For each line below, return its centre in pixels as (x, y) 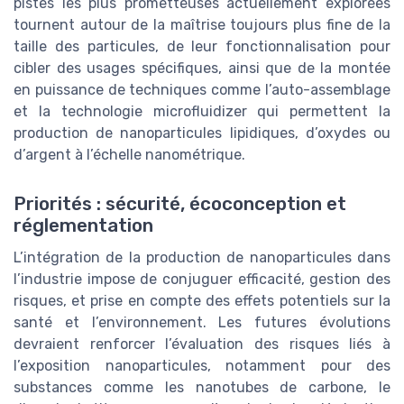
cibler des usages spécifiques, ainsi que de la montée (202, 69)
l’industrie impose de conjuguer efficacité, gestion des (202, 279)
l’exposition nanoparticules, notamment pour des (202, 365)
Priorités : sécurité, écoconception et (180, 203)
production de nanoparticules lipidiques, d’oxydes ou (202, 133)
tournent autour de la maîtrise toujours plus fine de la (202, 25)
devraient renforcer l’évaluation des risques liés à (202, 344)
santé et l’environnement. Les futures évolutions (202, 322)
